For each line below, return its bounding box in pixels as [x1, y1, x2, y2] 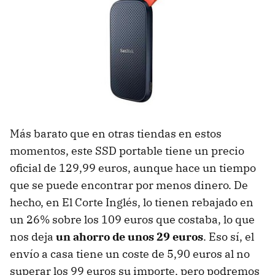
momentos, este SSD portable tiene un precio [10, 143, 244, 158]
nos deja [10, 229, 56, 244]
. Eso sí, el [203, 229, 254, 244]
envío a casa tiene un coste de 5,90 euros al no [10, 246, 250, 261]
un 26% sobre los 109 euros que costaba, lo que [10, 212, 255, 227]
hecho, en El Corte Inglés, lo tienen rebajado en [10, 195, 254, 209]
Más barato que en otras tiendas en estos [10, 126, 222, 141]
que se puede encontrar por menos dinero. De [10, 177, 248, 192]
